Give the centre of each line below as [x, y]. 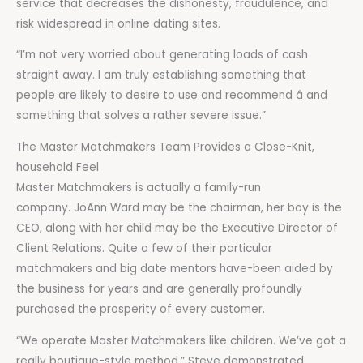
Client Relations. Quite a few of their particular [144, 248]
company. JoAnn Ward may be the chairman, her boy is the [179, 207]
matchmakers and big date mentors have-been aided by [175, 268]
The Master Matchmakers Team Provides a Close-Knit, [165, 147]
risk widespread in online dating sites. [118, 23]
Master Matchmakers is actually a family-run [139, 187]
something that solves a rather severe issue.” [141, 116]
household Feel [58, 167]
